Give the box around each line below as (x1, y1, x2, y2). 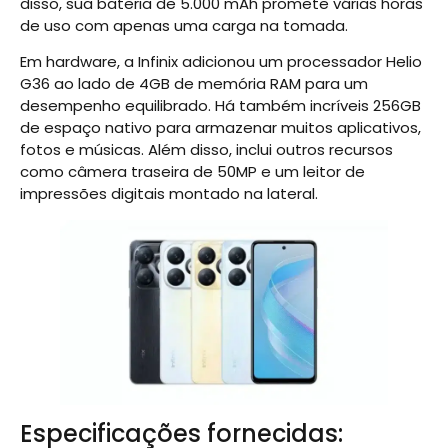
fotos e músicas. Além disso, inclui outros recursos (20, 139, 393, 161)
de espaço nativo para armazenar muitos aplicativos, (20, 117, 421, 139)
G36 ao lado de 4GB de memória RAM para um (20, 73, 368, 95)
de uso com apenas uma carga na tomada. (20, 14, 348, 36)
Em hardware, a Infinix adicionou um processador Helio (20, 51, 422, 73)
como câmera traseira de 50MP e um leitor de (20, 161, 365, 183)
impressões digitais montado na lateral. (20, 183, 318, 205)
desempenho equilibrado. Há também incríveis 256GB (20, 95, 421, 117)
